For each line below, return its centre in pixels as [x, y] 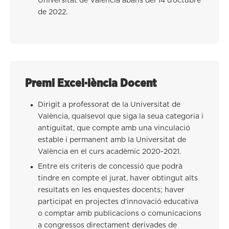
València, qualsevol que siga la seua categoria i [121, 116]
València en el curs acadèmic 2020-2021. [109, 152]
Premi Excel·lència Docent [91, 83]
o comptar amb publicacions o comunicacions [120, 213]
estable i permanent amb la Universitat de [112, 140]
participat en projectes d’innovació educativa [118, 202]
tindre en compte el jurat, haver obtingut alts [118, 178]
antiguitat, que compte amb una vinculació [114, 128]
